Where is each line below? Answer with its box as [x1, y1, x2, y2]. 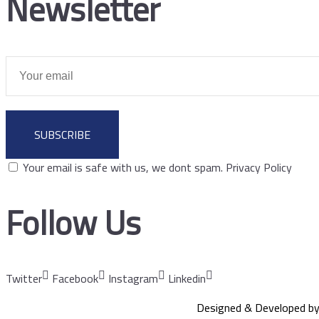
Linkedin [168, 268, 206, 290]
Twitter [6, 268, 42, 290]
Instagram [108, 268, 158, 290]
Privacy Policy [226, 156, 292, 178]
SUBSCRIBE [34, 123, 90, 145]
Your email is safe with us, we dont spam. [20, 156, 226, 178]
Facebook [52, 268, 98, 290]
